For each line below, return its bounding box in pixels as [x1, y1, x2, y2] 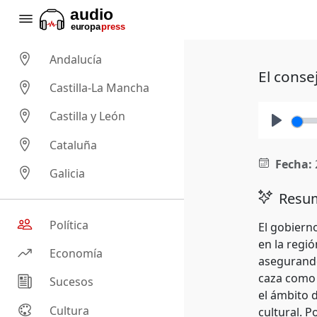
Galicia [50, 166, 86, 182]
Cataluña [50, 137, 98, 153]
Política [50, 217, 89, 234]
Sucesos [50, 274, 94, 290]
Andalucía [50, 52, 103, 68]
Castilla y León [50, 108, 126, 125]
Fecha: [275, 156, 312, 172]
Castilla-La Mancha [50, 80, 150, 96]
